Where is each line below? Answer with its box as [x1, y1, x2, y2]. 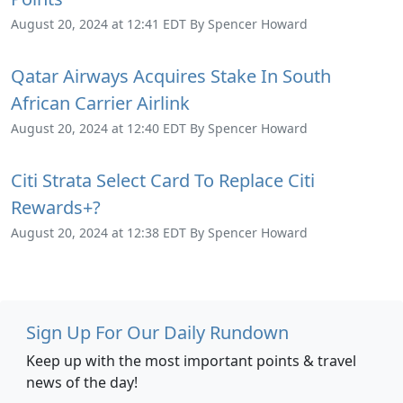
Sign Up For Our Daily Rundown [26, 320, 289, 345]
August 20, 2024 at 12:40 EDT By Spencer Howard [11, 120, 308, 138]
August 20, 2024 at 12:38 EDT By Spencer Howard [11, 224, 308, 242]
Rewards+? [11, 195, 101, 220]
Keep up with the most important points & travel [26, 351, 356, 372]
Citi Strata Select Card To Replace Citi [11, 168, 315, 193]
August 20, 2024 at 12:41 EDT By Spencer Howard [11, 15, 308, 33]
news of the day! [26, 372, 138, 393]
